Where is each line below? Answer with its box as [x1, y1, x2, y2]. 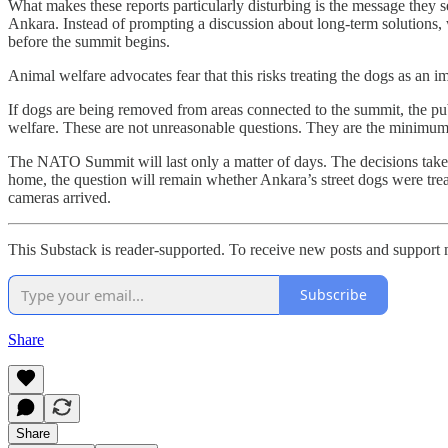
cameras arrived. [8, 188, 111, 206]
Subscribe [300, 285, 367, 305]
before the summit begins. [8, 32, 170, 50]
